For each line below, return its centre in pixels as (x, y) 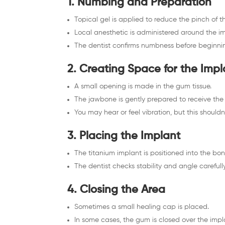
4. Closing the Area (117, 190)
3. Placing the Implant (124, 136)
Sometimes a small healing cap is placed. (142, 207)
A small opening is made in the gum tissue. (143, 86)
